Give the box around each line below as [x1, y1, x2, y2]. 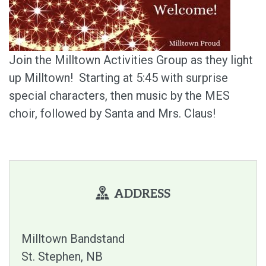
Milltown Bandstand [21, 232, 125, 246]
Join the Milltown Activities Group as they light [9, 53, 253, 68]
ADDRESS [114, 187, 170, 202]
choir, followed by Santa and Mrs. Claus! [9, 106, 218, 121]
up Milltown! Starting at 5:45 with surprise [9, 71, 228, 85]
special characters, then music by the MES [9, 88, 230, 103]
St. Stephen [21, 249, 81, 264]
